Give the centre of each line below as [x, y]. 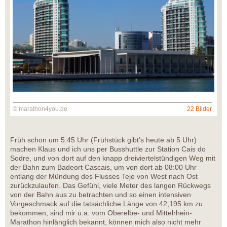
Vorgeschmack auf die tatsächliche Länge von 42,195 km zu [106, 204]
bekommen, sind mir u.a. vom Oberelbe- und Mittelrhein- [101, 213]
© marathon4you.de [40, 109]
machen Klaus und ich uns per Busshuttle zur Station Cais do [108, 149]
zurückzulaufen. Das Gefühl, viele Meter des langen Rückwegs [110, 186]
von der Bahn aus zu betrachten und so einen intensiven [101, 195]
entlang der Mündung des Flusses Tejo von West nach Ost [104, 177]
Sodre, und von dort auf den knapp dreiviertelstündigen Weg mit [113, 158]
